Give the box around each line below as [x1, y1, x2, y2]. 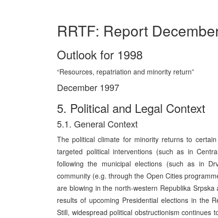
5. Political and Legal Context [57, 99, 205, 116]
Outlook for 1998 [57, 46, 143, 63]
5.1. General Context [57, 117, 138, 130]
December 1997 [57, 81, 119, 93]
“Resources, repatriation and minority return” [57, 67, 194, 76]
